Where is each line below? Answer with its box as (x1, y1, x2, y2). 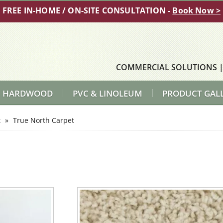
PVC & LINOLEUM (72, 87, 142, 99)
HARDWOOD (2, 87, 53, 99)
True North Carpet (13, 115, 74, 125)
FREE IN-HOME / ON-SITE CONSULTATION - (2, 5, 173, 16)
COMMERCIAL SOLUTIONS (116, 62, 217, 73)
